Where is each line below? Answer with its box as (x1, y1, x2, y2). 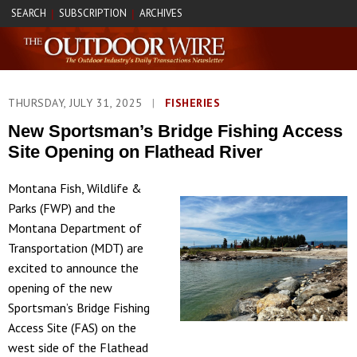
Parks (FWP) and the (8, 199, 116, 216)
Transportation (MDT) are (8, 239, 143, 256)
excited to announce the (8, 259, 139, 276)
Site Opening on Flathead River (8, 141, 263, 162)
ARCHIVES (139, 6, 182, 20)
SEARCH (11, 6, 46, 20)
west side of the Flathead (8, 339, 148, 355)
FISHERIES (164, 95, 220, 110)
